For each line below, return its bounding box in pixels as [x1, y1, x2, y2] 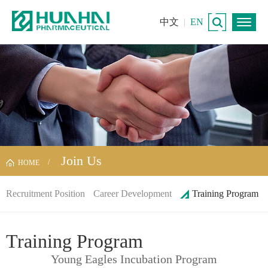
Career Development [93, 188, 172, 199]
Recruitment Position [6, 188, 85, 199]
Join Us [57, 153, 102, 168]
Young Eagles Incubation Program [51, 252, 217, 266]
